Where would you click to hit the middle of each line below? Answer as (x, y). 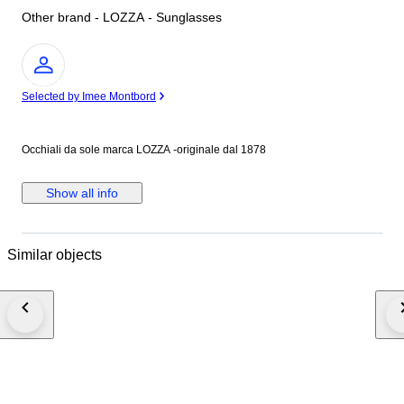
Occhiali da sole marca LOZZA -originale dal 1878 (144, 150)
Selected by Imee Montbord (89, 97)
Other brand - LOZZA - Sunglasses (122, 18)
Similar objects (55, 254)
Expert (43, 83)
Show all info (82, 193)
